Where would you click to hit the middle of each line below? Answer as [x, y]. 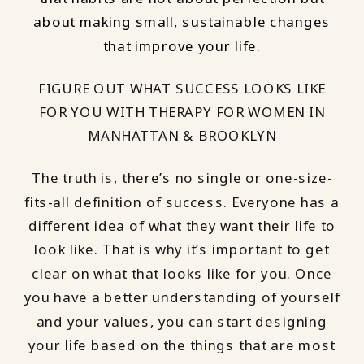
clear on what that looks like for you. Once [182, 274]
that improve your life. [182, 46]
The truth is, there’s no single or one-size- [182, 178]
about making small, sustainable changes [182, 22]
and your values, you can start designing [182, 321]
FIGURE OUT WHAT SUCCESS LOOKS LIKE [182, 88]
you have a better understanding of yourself [182, 298]
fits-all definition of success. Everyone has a [182, 202]
